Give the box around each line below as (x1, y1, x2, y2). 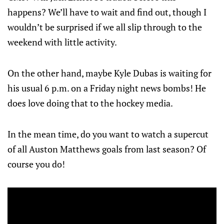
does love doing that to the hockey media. (7, 97, 173, 109)
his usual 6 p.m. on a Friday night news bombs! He (7, 82, 206, 94)
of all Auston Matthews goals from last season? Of (7, 143, 206, 155)
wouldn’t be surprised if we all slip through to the (7, 21, 202, 33)
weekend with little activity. (7, 36, 117, 48)
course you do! (7, 158, 65, 170)
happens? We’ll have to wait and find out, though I (7, 6, 206, 18)
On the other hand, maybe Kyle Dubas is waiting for (7, 67, 211, 79)
